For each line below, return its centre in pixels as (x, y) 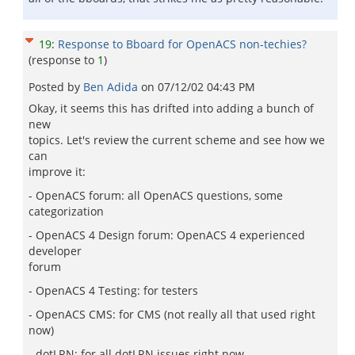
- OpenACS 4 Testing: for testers (113, 290)
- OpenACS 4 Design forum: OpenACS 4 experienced (167, 235)
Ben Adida (112, 87)
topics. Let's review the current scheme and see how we (177, 140)
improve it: (57, 172)
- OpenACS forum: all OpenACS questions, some (156, 195)
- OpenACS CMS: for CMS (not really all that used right (172, 314)
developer (55, 251)
